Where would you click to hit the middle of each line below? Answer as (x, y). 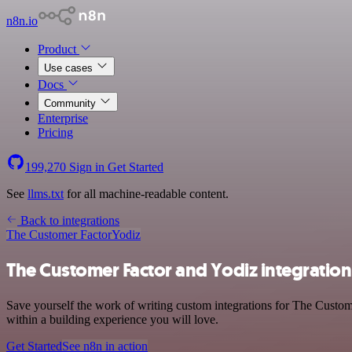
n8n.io (22, 21)
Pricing (55, 132)
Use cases (70, 68)
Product (59, 49)
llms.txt (46, 194)
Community (71, 103)
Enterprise (63, 118)
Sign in (87, 167)
